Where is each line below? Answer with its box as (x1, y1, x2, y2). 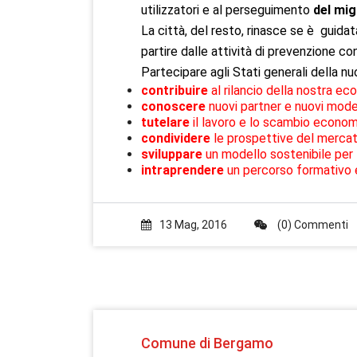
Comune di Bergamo (141, 335, 273, 351)
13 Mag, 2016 (159, 218, 227, 231)
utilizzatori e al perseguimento (141, 2, 313, 18)
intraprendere (141, 163, 227, 178)
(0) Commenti (275, 218, 348, 231)
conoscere (141, 99, 209, 114)
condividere (141, 131, 214, 146)
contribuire (141, 83, 211, 98)
